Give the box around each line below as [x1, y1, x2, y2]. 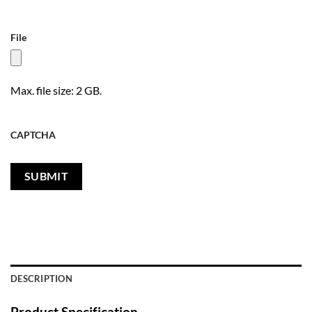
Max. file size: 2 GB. [10, 83, 102, 97]
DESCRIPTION [10, 272, 72, 284]
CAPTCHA [10, 128, 56, 141]
